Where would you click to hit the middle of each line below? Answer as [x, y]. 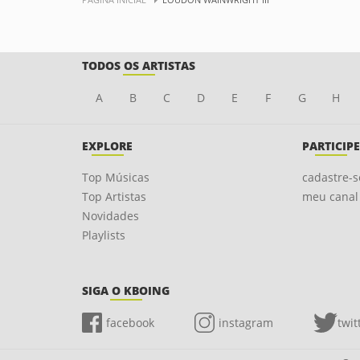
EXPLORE [107, 146]
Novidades [110, 216]
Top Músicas [116, 177]
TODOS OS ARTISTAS [139, 65]
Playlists [104, 235]
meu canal [330, 196]
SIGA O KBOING [126, 290]
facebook [130, 323]
